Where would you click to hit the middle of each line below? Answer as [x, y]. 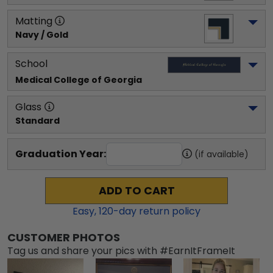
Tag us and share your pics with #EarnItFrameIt [121, 251]
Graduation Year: [61, 154]
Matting [34, 21]
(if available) [222, 154]
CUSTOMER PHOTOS [64, 237]
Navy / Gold [42, 35]
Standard [37, 121]
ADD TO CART [136, 191]
